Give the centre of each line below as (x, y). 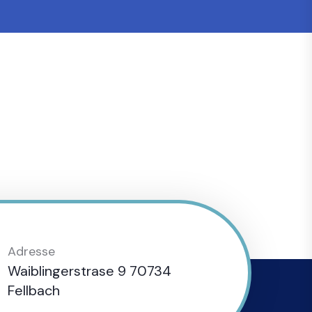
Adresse (31, 251)
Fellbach (34, 290)
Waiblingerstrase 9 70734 (89, 271)
